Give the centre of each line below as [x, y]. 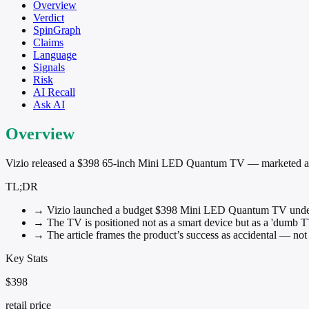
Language [55, 54]
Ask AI [49, 104]
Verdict [49, 17]
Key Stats [27, 258]
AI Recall [54, 92]
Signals [49, 67]
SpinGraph [57, 30]
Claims [48, 42]
